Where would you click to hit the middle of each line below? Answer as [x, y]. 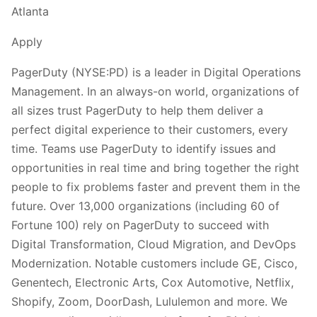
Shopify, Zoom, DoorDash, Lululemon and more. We [149, 301]
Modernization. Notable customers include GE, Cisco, [154, 263]
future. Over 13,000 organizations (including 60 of [145, 206]
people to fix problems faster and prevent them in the [156, 186]
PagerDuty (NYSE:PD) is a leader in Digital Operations [156, 72]
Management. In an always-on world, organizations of [155, 91]
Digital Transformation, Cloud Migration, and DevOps [154, 244]
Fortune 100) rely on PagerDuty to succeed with [140, 225]
